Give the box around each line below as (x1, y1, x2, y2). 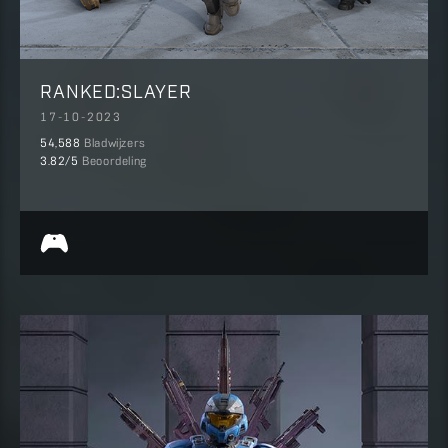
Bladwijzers (84, 138, 146, 151)
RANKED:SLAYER (40, 79, 192, 102)
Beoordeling (82, 156, 147, 169)
